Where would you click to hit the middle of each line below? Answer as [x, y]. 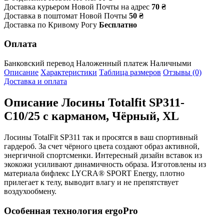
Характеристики [69, 72]
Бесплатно [118, 24]
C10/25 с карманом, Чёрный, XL [91, 116]
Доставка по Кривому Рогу [50, 24]
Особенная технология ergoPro [71, 210]
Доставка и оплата [35, 81]
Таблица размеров [130, 72]
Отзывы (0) [182, 72]
